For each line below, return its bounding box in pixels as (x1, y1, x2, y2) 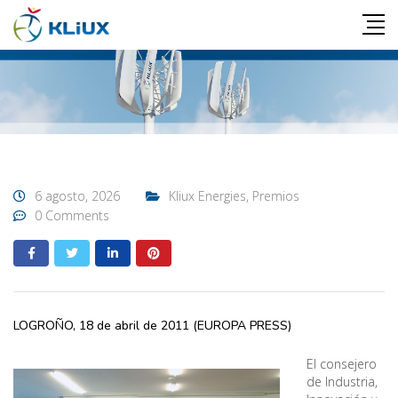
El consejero (306, 354, 377, 372)
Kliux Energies (169, 187, 246, 204)
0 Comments (35, 206, 109, 224)
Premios (252, 187, 299, 204)
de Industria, (306, 372, 378, 390)
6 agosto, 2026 (35, 187, 120, 204)
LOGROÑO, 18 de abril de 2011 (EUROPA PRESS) (13, 316, 291, 334)
